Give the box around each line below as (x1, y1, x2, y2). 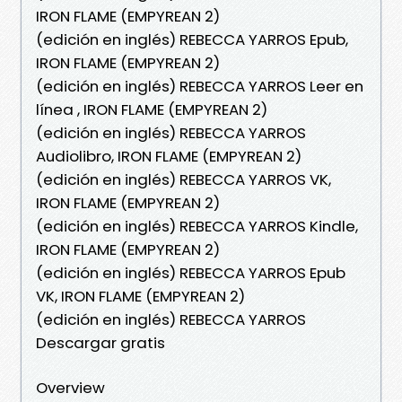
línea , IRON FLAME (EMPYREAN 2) (36, 98, 267, 120)
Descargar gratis (36, 331, 165, 354)
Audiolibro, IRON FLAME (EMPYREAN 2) (36, 144, 301, 167)
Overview (36, 376, 105, 398)
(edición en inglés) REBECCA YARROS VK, (36, 168, 331, 190)
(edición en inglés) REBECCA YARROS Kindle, (36, 214, 358, 237)
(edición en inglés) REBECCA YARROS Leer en (36, 74, 363, 97)
